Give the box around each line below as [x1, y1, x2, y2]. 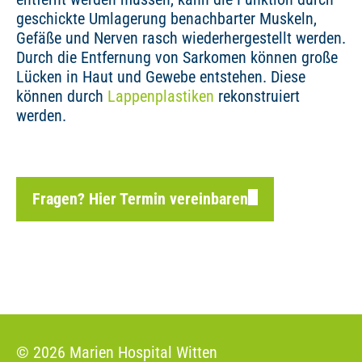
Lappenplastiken [107, 86, 214, 106]
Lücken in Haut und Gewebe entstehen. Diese [16, 67, 305, 86]
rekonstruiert [214, 86, 300, 106]
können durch [16, 86, 107, 106]
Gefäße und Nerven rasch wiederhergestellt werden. [16, 28, 346, 48]
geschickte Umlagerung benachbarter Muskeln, [16, 9, 317, 28]
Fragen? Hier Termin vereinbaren [32, 189, 248, 208]
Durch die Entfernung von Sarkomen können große [16, 48, 338, 67]
